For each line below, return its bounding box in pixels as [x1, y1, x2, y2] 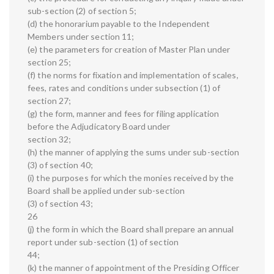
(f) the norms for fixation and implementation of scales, [28, 70, 239, 81]
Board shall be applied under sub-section [28, 185, 185, 196]
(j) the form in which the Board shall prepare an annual [28, 224, 234, 235]
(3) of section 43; [28, 198, 93, 209]
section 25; [28, 57, 72, 68]
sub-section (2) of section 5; [28, 6, 136, 17]
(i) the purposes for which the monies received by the [28, 172, 234, 183]
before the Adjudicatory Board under [28, 121, 171, 132]
